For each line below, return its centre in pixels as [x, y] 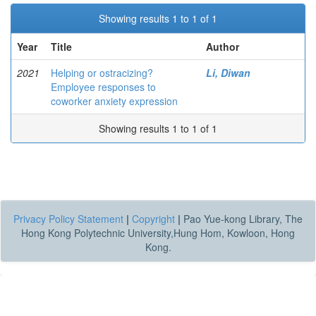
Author [223, 47]
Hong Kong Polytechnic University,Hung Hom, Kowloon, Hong [158, 233]
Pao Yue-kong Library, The [242, 219]
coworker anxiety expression [114, 101]
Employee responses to [103, 87]
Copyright [153, 219]
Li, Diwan [228, 73]
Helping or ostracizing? [102, 73]
